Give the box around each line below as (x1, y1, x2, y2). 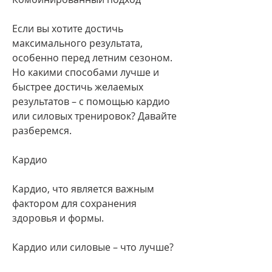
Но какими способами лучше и (12, 65, 159, 79)
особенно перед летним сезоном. (12, 50, 172, 64)
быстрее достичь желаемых (12, 80, 143, 93)
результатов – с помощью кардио (12, 94, 170, 108)
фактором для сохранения (12, 196, 137, 210)
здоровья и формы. (12, 211, 104, 225)
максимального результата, (12, 36, 143, 50)
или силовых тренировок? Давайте (12, 109, 177, 123)
